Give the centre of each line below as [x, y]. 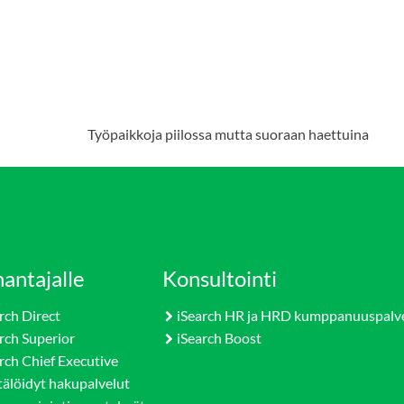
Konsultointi [220, 278]
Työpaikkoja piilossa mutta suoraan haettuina [228, 133]
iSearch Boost [220, 337]
